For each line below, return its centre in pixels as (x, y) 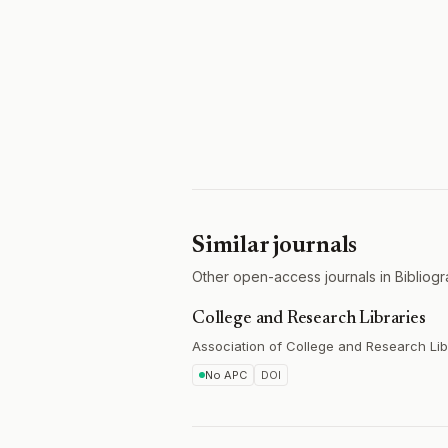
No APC (226, 375)
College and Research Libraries (309, 319)
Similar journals (275, 246)
